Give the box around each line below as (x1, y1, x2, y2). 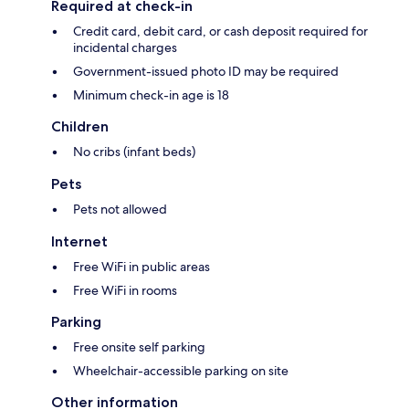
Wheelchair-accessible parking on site (73, 362, 288, 379)
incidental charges (73, 38, 177, 56)
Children (51, 117, 109, 135)
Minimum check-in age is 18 (73, 86, 229, 103)
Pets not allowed (73, 200, 167, 217)
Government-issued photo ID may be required (73, 62, 339, 79)
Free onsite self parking (73, 338, 205, 355)
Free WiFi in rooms (73, 281, 177, 299)
